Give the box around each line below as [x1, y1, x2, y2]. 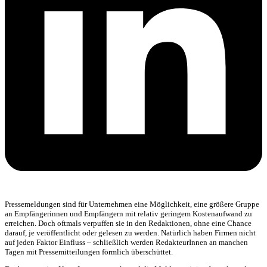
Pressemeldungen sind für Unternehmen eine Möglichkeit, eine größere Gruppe [5, 199, 259, 209]
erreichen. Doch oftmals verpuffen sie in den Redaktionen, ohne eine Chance [5, 218, 252, 228]
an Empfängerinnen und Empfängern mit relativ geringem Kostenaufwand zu [5, 209, 252, 218]
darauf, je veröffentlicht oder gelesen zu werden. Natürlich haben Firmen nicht [5, 228, 256, 237]
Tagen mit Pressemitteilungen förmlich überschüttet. [5, 247, 173, 256]
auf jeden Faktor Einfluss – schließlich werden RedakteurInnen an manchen [5, 237, 248, 247]
